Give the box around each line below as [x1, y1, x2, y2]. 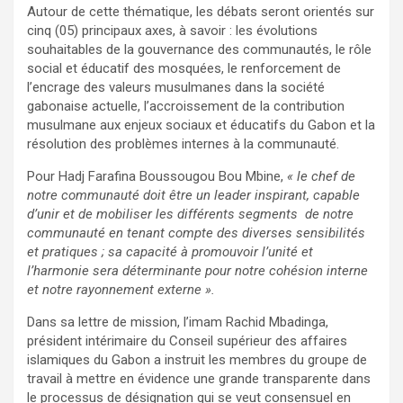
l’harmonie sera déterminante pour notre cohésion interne [27, 263, 368, 280]
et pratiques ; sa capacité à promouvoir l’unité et [27, 244, 313, 261]
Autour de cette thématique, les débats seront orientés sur [27, 4, 374, 21]
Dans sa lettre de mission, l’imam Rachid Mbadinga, [27, 314, 328, 331]
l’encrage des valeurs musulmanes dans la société [27, 79, 325, 96]
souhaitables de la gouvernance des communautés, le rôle [27, 41, 372, 58]
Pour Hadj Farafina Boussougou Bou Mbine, [27, 168, 287, 185]
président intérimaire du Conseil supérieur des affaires [27, 333, 347, 350]
